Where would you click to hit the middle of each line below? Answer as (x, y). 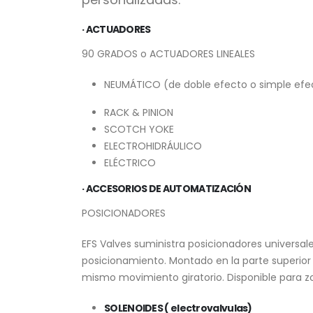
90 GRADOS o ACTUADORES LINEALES (168, 54)
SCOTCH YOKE (139, 129)
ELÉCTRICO (130, 163)
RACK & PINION (139, 112)
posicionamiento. (125, 261)
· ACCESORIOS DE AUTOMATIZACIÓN (166, 189)
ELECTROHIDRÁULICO (153, 146)
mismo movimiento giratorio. (154, 277)
